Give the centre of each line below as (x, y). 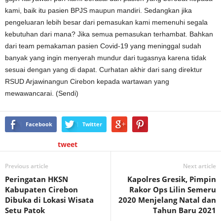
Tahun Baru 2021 (184, 210)
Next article (200, 166)
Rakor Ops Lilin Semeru (173, 189)
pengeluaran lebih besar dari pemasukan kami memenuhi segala (106, 22)
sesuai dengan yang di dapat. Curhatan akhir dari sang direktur (104, 70)
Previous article (27, 166)
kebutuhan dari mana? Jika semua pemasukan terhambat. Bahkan (109, 34)
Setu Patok (25, 210)
